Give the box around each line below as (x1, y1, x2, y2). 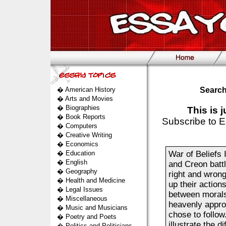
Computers (65, 122, 97, 130)
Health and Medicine (65, 177, 125, 184)
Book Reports (65, 113, 105, 121)
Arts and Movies (65, 95, 113, 102)
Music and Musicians (65, 204, 128, 211)
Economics (65, 140, 98, 148)
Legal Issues (65, 186, 103, 193)
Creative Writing (65, 131, 112, 139)
